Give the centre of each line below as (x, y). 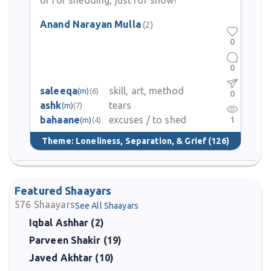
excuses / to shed (148, 120)
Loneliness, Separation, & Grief (141, 141)
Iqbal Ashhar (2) (67, 223)
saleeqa (59, 91)
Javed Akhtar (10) (71, 258)
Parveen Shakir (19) (76, 240)
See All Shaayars (106, 206)
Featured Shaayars (63, 191)
